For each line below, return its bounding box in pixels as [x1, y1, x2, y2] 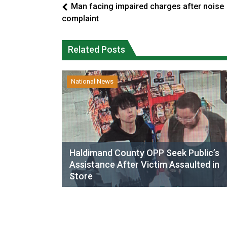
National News [71, 78, 113, 85]
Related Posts [68, 44, 125, 55]
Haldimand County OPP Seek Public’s [69, 147, 219, 158]
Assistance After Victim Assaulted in [69, 159, 219, 170]
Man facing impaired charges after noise [71, 2, 224, 11]
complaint [62, 14, 99, 23]
